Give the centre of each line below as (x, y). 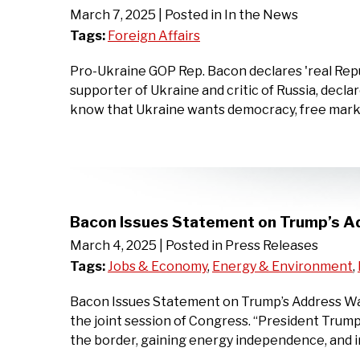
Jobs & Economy (157, 266)
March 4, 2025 (113, 245)
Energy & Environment (282, 266)
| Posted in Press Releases (239, 245)
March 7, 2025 (113, 14)
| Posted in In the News (228, 14)
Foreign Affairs (154, 35)
